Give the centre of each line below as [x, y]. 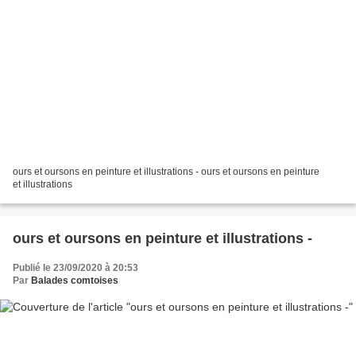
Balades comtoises [75, 281]
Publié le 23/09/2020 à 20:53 [75, 268]
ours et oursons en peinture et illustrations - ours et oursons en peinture [166, 172]
